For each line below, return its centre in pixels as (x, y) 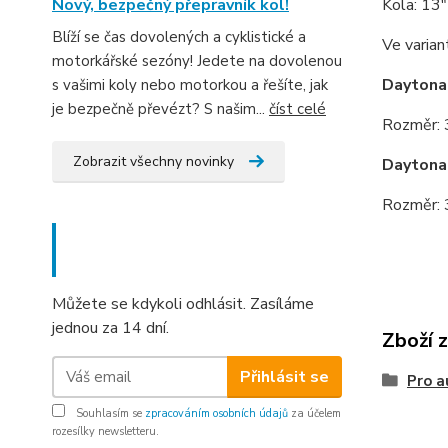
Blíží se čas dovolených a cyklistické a (179, 37)
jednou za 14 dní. (110, 328)
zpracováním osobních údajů (216, 414)
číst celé (297, 109)
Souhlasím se (109, 414)
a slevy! (102, 264)
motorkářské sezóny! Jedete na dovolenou (197, 61)
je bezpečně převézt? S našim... (160, 109)
